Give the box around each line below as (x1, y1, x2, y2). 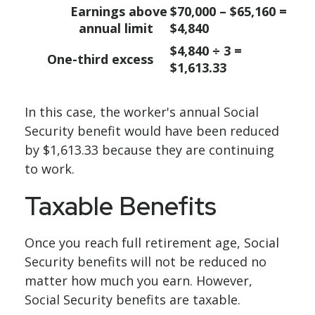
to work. (25, 160, 75, 177)
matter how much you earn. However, (25, 272, 252, 289)
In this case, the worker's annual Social (25, 103, 259, 120)
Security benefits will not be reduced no (25, 253, 266, 270)
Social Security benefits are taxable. (25, 291, 240, 308)
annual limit (79, 20, 167, 37)
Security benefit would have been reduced (25, 122, 279, 139)
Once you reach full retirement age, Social (25, 234, 279, 251)
